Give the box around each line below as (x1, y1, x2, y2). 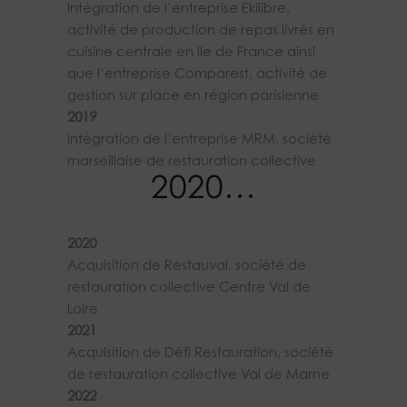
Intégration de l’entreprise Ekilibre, (67, 3, 290, 17)
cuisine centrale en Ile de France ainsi (67, 46, 315, 61)
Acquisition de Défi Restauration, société (67, 347, 333, 362)
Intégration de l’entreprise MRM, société (67, 134, 332, 148)
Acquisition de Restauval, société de (67, 260, 306, 274)
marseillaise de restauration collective (67, 155, 316, 170)
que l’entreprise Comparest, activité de (67, 68, 327, 83)
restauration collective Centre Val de (67, 282, 311, 296)
